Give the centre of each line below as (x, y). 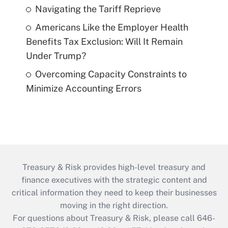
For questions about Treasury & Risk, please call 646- (114, 218)
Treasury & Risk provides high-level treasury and (114, 167)
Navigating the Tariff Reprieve (98, 9)
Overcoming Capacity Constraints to (111, 74)
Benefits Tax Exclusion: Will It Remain (104, 42)
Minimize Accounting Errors (83, 89)
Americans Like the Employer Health (111, 27)
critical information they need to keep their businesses (114, 193)
